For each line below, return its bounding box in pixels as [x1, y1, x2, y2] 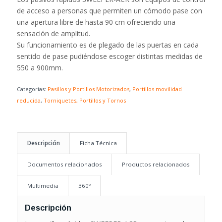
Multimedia [27, 181, 58, 189]
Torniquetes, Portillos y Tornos [43, 96, 126, 104]
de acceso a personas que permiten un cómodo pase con [16, 5, 202, 15]
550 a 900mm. [16, 62, 63, 72]
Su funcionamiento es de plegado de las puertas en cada [16, 40, 199, 50]
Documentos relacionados [27, 160, 102, 168]
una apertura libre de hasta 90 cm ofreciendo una [16, 17, 175, 27]
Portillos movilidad [132, 85, 182, 93]
